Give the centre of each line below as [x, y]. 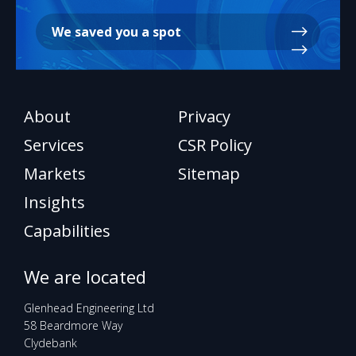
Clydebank [50, 343]
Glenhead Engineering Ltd [89, 308]
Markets [55, 174]
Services [54, 145]
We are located [85, 277]
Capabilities [67, 231]
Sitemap [209, 174]
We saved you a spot [116, 32]
